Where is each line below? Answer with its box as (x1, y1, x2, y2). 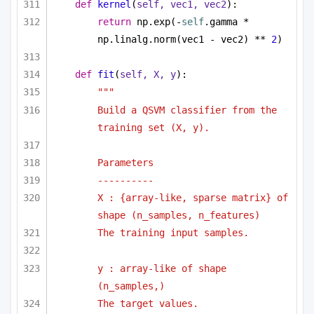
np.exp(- (131, 16, 182, 27)
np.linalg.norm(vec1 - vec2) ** (97, 34, 271, 45)
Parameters (97, 156, 153, 168)
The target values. (97, 297, 198, 309)
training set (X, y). (97, 121, 210, 133)
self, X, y (120, 69, 176, 81)
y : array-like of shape (97, 262, 226, 274)
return (97, 16, 131, 27)
